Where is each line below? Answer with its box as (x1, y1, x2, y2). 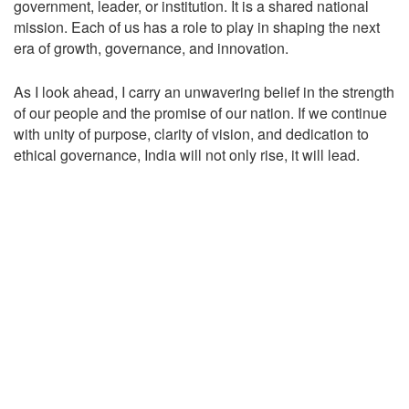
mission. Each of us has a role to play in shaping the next (14, 16, 380, 37)
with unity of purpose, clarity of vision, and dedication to (14, 122, 369, 144)
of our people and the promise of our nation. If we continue (14, 101, 387, 123)
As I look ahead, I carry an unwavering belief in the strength (14, 80, 394, 102)
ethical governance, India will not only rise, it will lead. (14, 143, 360, 165)
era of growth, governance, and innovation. (14, 37, 288, 58)
